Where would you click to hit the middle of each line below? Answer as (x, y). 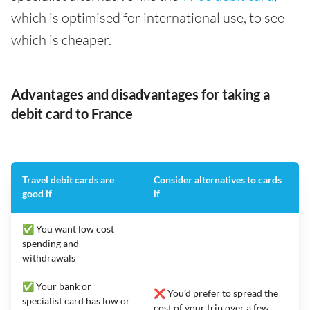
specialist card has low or (76, 300)
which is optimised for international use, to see (148, 17)
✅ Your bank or (57, 286)
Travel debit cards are (68, 179)
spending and (51, 243)
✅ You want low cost (68, 228)
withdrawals (49, 257)
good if (37, 193)
